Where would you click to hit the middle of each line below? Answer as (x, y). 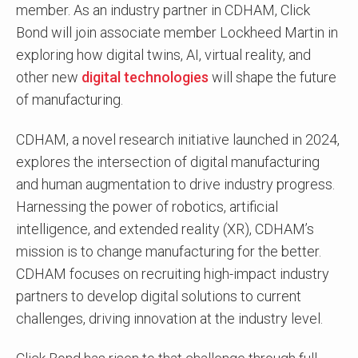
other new (49, 78)
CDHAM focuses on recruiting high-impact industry (173, 274)
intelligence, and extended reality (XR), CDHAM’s (165, 229)
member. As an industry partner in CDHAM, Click (163, 10)
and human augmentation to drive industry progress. (175, 185)
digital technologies (145, 78)
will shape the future (272, 78)
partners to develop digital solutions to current (159, 296)
